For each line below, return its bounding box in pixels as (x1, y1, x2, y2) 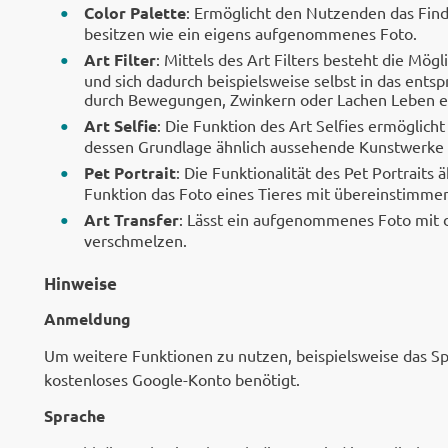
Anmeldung (44, 308, 131, 329)
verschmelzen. (84, 230, 187, 250)
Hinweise (44, 273, 117, 294)
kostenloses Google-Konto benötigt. (44, 369, 300, 389)
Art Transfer (84, 209, 179, 230)
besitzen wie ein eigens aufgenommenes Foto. (84, 23, 417, 43)
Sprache (44, 405, 105, 426)
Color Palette (84, 2, 186, 23)
